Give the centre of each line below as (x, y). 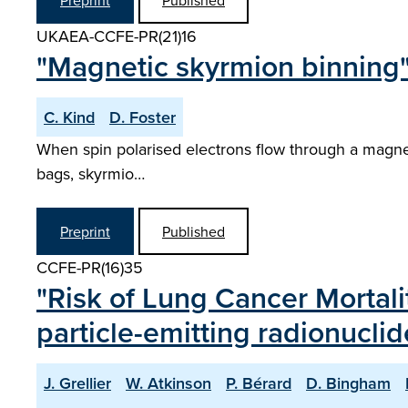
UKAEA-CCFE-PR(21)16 (117, 36)
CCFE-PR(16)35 (90, 267)
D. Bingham (348, 383)
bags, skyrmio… (91, 173)
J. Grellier (77, 383)
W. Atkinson (168, 383)
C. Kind (69, 117)
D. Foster (143, 117)
